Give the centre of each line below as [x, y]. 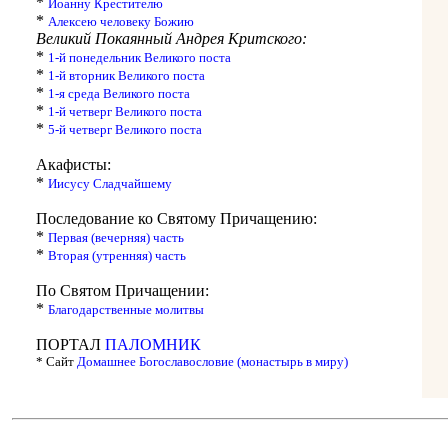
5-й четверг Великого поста [125, 129]
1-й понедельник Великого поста [139, 57]
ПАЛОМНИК [153, 344]
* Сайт [56, 361]
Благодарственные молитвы [126, 309]
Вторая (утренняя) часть [117, 255]
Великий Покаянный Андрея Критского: [171, 38]
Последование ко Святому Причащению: [176, 218]
